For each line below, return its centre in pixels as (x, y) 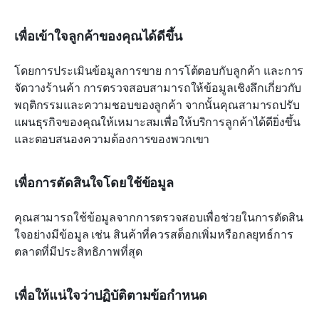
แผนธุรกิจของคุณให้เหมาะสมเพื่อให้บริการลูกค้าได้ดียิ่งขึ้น (157, 122)
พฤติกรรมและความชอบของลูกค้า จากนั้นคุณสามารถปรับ (157, 105)
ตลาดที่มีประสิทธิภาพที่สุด (78, 252)
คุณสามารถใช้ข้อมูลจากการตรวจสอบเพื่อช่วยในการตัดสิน (159, 218)
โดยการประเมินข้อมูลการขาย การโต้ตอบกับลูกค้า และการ (159, 71)
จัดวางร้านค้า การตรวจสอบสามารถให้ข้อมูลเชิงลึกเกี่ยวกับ (158, 88)
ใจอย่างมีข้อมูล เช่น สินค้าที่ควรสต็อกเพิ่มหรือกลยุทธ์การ (154, 235)
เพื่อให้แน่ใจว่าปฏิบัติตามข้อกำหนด (111, 295)
